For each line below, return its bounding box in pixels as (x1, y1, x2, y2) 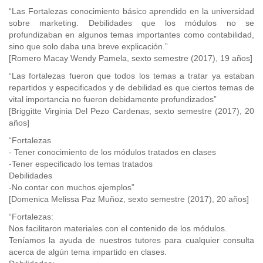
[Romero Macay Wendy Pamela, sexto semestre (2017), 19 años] (9, 53, 252, 63)
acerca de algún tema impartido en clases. (9, 247, 167, 257)
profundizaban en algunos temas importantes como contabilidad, (9, 30, 254, 39)
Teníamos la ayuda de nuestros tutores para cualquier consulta (9, 235, 254, 245)
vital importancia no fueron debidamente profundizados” (9, 95, 217, 104)
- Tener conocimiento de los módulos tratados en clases (9, 147, 216, 157)
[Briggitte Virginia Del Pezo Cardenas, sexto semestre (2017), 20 (9, 106, 254, 116)
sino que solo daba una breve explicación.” (9, 42, 168, 51)
